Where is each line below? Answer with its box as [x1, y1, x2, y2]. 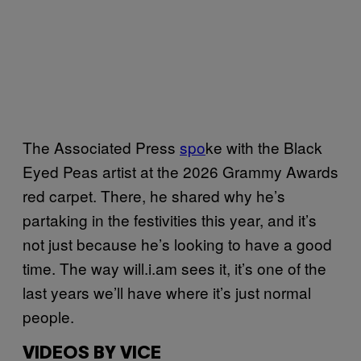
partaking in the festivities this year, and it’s [23, 208, 317, 230]
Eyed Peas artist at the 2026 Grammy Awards [23, 160, 338, 182]
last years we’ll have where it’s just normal [23, 280, 311, 303]
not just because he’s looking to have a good [23, 232, 332, 255]
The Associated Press [23, 135, 180, 158]
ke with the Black [205, 135, 322, 158]
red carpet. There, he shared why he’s [23, 184, 285, 206]
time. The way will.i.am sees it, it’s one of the [23, 256, 326, 279]
